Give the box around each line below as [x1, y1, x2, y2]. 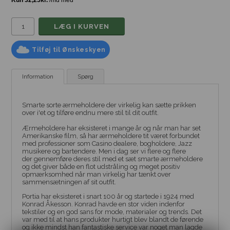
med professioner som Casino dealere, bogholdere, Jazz [22, 140, 193, 147]
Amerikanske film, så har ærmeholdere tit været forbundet [22, 132, 200, 140]
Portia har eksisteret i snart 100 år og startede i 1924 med [22, 193, 195, 200]
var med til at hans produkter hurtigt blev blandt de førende [22, 216, 204, 223]
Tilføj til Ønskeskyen [32, 46, 106, 53]
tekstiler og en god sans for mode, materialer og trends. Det [22, 208, 202, 216]
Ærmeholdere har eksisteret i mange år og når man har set [22, 124, 201, 132]
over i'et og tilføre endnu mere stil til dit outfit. [22, 109, 159, 117]
